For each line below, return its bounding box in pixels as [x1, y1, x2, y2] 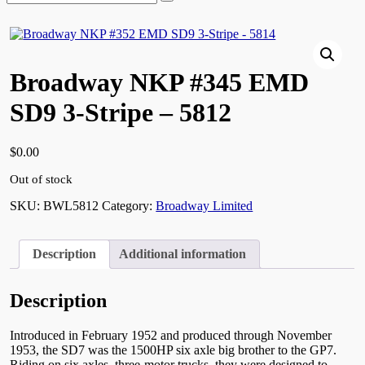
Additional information [119, 246, 247, 261]
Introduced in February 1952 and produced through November [10, 328, 332, 342]
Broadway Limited [156, 198, 253, 213]
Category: [102, 198, 156, 213]
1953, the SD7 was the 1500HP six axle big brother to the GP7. [10, 342, 337, 357]
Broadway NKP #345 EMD [10, 67, 310, 97]
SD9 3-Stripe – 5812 [10, 97, 232, 127]
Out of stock [10, 173, 73, 186]
